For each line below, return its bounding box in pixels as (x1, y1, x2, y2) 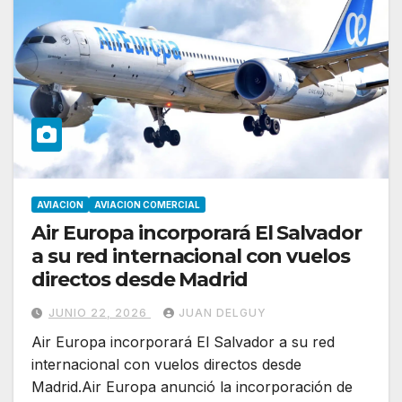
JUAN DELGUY (179, 306, 267, 320)
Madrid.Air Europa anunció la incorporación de (31, 378, 353, 397)
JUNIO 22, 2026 (48, 306, 151, 320)
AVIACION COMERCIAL (94, 199, 200, 211)
